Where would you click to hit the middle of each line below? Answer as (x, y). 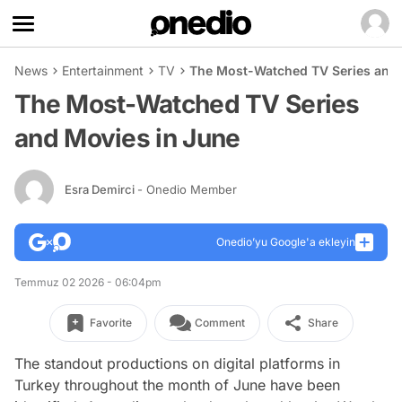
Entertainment (103, 70)
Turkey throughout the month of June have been (177, 385)
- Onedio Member (187, 189)
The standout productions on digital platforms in (177, 363)
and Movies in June (127, 138)
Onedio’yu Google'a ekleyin (286, 242)
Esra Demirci (101, 189)
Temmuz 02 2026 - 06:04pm (88, 282)
